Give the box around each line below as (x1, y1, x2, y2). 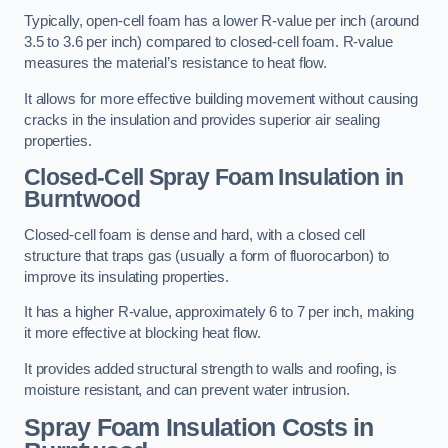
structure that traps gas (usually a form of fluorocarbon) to (24, 247, 390, 264)
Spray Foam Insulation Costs (24, 413, 347, 441)
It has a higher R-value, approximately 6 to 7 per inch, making (24, 304, 414, 321)
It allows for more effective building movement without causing (24, 90, 418, 107)
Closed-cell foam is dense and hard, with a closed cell (24, 226, 366, 243)
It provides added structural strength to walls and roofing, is (24, 361, 397, 377)
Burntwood (24, 186, 140, 213)
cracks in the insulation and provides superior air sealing (24, 111, 380, 128)
